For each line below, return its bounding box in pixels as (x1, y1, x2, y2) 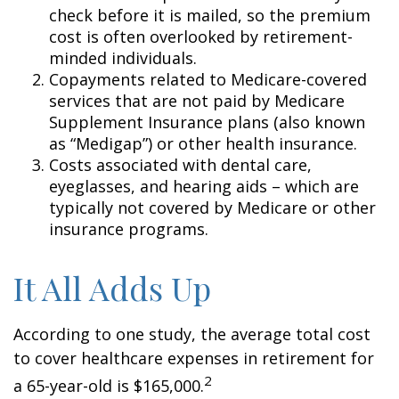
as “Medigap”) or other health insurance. (49, 133, 357, 154)
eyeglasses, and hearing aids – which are (49, 175, 359, 197)
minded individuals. (49, 47, 197, 69)
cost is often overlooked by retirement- (49, 26, 353, 47)
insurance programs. (49, 218, 208, 240)
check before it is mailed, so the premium (49, 4, 370, 26)
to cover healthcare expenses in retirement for (13, 347, 374, 369)
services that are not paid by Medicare (49, 90, 345, 111)
